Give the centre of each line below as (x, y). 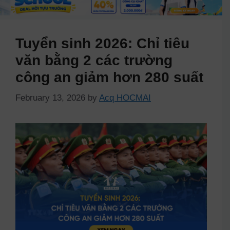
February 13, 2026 (50, 98)
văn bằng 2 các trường (94, 61)
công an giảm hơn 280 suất (109, 78)
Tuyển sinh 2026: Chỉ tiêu (102, 44)
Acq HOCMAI (125, 98)
